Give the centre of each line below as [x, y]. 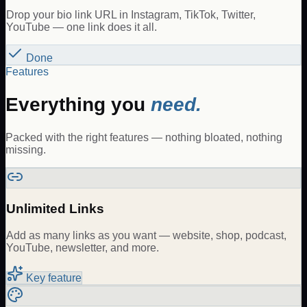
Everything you [78, 104]
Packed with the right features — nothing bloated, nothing [144, 138]
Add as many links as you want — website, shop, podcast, [146, 235]
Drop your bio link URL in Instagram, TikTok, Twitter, [131, 14]
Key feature [52, 278]
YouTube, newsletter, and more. [83, 247]
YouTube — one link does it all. [82, 27]
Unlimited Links [55, 208]
